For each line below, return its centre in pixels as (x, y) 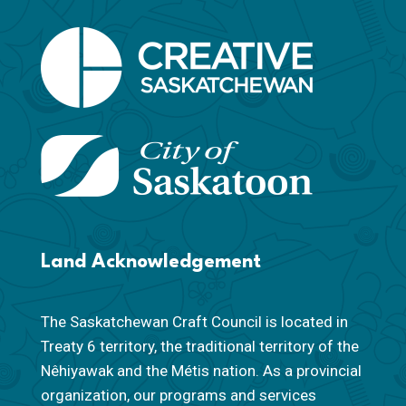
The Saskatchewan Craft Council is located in (194, 321)
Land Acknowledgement (150, 262)
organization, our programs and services (178, 395)
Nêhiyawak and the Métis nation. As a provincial (201, 370)
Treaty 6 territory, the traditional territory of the (199, 346)
